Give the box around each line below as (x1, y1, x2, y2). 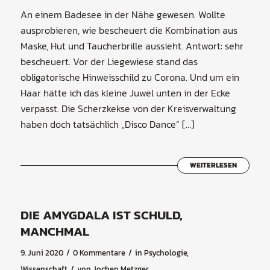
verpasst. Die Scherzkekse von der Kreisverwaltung (20, 101, 236, 116)
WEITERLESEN (190, 160, 237, 171)
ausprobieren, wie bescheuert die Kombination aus (20, 23, 237, 38)
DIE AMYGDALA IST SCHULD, (20, 206, 183, 225)
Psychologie (143, 246, 187, 259)
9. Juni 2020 (20, 246, 63, 259)
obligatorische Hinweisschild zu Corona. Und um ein (20, 70, 239, 85)
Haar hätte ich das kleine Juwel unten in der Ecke (20, 86, 230, 101)
